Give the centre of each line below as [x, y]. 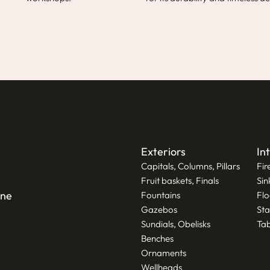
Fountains [161, 195]
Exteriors [163, 151]
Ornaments [164, 253]
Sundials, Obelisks [176, 224]
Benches [157, 238]
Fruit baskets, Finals [180, 180]
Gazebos [159, 209]
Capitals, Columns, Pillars [190, 166]
